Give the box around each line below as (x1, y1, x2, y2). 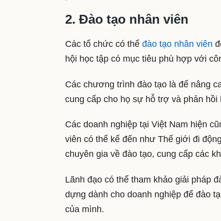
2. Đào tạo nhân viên (65, 12, 188, 27)
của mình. (65, 204, 107, 214)
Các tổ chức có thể (65, 39, 142, 49)
